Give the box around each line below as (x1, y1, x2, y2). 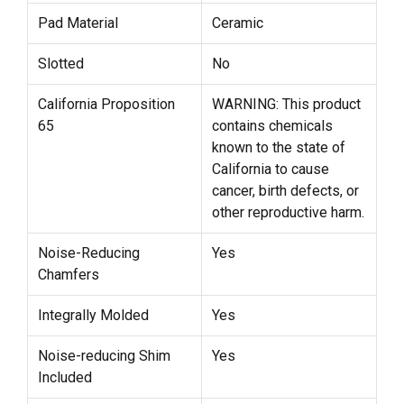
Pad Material (37, 14, 118, 32)
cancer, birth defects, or (211, 181, 359, 199)
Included (37, 368, 92, 386)
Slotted (37, 54, 84, 72)
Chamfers (37, 265, 99, 283)
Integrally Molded (37, 306, 149, 324)
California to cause (211, 160, 329, 178)
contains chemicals (211, 116, 333, 134)
